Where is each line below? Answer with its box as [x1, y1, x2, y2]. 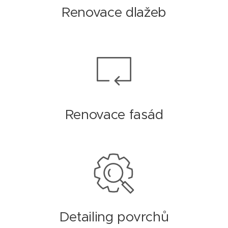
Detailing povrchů [59, 209, 169, 225]
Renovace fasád [65, 106, 163, 123]
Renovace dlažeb [61, 4, 167, 20]
